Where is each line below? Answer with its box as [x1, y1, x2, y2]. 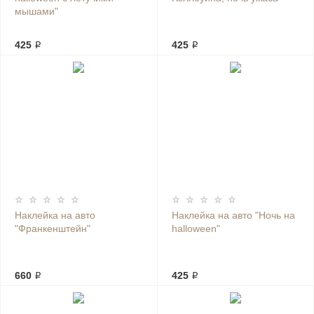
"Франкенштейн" [15, 223, 90, 234]
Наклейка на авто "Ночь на [171, 210, 295, 221]
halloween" [171, 223, 220, 234]
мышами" [15, 6, 58, 17]
